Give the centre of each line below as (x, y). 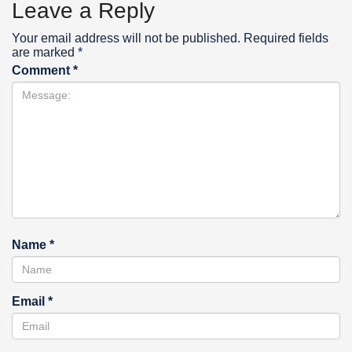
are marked (45, 52)
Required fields (286, 38)
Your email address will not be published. (126, 38)
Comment (42, 70)
